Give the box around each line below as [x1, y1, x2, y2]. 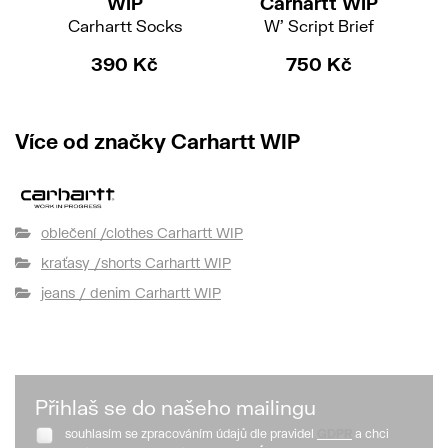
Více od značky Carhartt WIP [15, 128, 300, 153]
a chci [355, 425, 389, 441]
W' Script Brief [263, 15, 374, 35]
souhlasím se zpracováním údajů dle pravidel [65, 425, 317, 441]
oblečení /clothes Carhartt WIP [41, 223, 243, 241]
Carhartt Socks [67, 15, 182, 35]
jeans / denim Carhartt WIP [41, 283, 221, 301]
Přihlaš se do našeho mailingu [35, 394, 316, 419]
